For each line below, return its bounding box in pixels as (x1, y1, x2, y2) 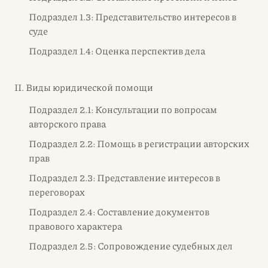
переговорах (29, 184, 85, 199)
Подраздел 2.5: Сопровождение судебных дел (29, 238, 233, 252)
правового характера (29, 218, 122, 233)
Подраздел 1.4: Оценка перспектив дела (29, 43, 205, 57)
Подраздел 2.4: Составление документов (29, 204, 209, 218)
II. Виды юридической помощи (14, 80, 153, 94)
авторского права (29, 116, 106, 130)
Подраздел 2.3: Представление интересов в (29, 170, 220, 184)
